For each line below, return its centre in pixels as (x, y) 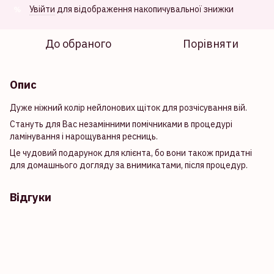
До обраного (78, 44)
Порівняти (210, 44)
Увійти (42, 9)
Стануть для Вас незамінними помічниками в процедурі (121, 124)
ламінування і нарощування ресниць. (84, 136)
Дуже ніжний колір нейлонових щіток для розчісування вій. (128, 108)
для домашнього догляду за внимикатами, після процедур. (129, 165)
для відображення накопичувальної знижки (144, 9)
